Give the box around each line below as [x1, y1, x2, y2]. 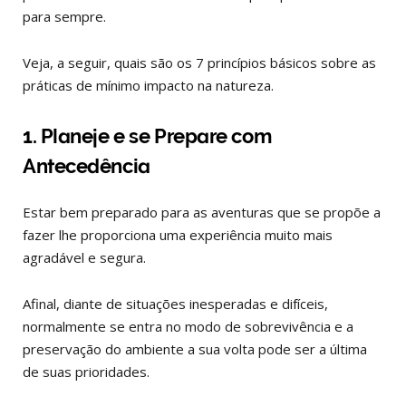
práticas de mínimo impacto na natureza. [23, 76, 274, 95]
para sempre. [23, 7, 106, 26]
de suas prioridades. [23, 362, 153, 381]
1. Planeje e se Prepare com [23, 123, 272, 148]
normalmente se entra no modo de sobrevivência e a [23, 316, 353, 335]
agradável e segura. [23, 247, 150, 266]
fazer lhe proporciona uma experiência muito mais [23, 225, 333, 244]
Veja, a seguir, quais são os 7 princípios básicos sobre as [23, 53, 376, 72]
